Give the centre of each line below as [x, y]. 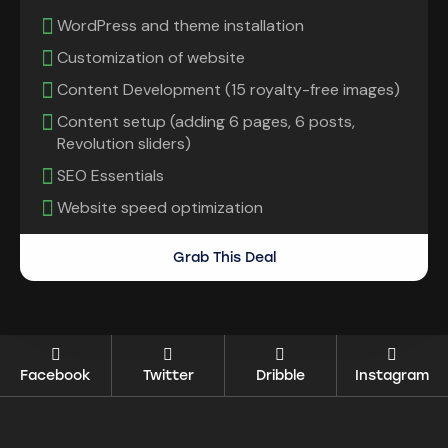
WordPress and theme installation [180, 26]
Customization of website [151, 58]
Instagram [392, 376]
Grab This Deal [224, 258]
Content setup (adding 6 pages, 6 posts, [206, 122]
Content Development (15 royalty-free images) [228, 90]
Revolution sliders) [124, 144]
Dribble [280, 376]
